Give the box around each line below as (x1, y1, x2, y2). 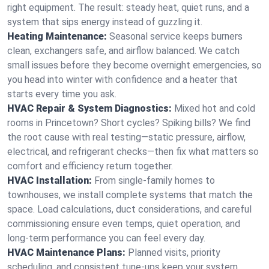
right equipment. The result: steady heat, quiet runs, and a (7, 2, 249, 13)
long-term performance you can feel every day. (7, 232, 205, 244)
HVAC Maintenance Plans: (7, 247, 125, 258)
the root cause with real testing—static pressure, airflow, (7, 131, 246, 143)
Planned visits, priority (128, 247, 220, 258)
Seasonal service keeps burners (109, 31, 243, 42)
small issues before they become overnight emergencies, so (7, 59, 262, 71)
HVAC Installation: (7, 175, 92, 186)
